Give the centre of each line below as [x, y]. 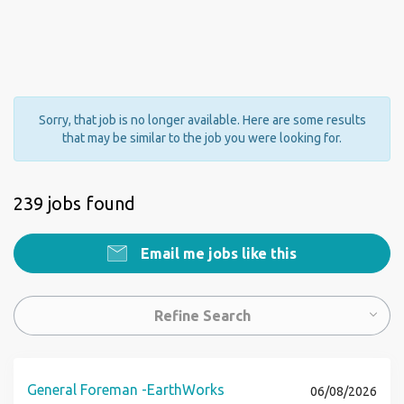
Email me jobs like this [217, 253]
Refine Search [202, 316]
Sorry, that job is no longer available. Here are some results [202, 120]
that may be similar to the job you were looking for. [202, 138]
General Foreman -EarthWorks [126, 390]
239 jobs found [74, 203]
